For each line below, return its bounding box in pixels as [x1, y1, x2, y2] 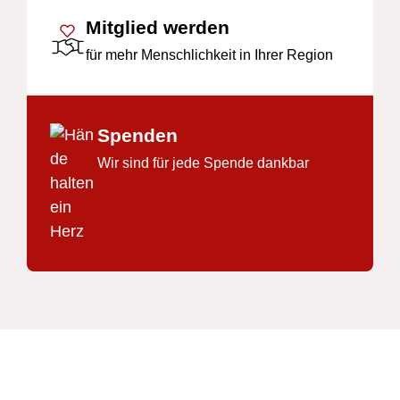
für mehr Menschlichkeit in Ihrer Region [85, 46, 333, 63]
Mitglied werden [85, 17, 229, 38]
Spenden [96, 125, 178, 146]
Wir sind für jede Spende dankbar [96, 154, 309, 171]
